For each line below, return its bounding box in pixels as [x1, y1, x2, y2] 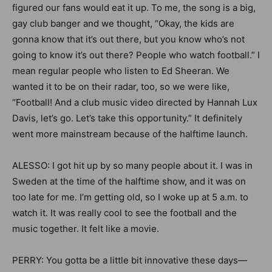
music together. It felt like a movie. [12, 223, 161, 234]
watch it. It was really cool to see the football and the [12, 207, 237, 219]
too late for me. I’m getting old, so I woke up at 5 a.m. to [12, 191, 248, 203]
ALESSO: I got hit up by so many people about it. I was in [12, 160, 253, 171]
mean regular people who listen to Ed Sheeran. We [12, 65, 229, 76]
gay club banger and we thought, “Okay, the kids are [12, 18, 234, 29]
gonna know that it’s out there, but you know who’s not [12, 33, 245, 45]
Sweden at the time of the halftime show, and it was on [12, 175, 246, 187]
